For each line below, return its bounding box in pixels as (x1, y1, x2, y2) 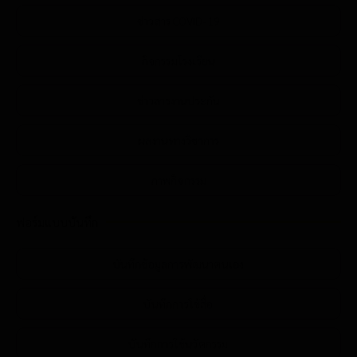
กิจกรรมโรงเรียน (141, 53, 216, 69)
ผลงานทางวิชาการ (137, 133, 220, 148)
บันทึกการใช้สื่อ (143, 296, 214, 312)
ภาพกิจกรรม (150, 173, 207, 188)
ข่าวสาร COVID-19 (137, 14, 220, 29)
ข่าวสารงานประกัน (136, 93, 221, 108)
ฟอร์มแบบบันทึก (16, 214, 98, 230)
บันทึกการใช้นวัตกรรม (128, 336, 229, 351)
